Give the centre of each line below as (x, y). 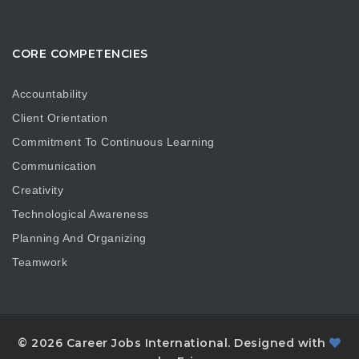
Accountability (50, 93)
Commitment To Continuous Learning (113, 141)
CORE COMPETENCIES (80, 54)
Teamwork (40, 262)
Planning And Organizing (79, 238)
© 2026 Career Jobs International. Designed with (174, 343)
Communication (54, 165)
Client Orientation (60, 117)
